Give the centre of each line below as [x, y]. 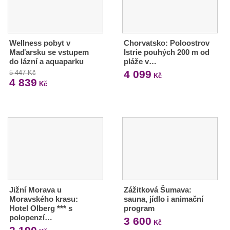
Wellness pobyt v [40, 43]
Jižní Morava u [35, 189]
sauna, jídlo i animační [163, 199]
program [139, 208]
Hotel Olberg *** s [41, 208]
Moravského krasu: [44, 199]
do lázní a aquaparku [46, 61]
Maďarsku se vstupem [49, 52]
